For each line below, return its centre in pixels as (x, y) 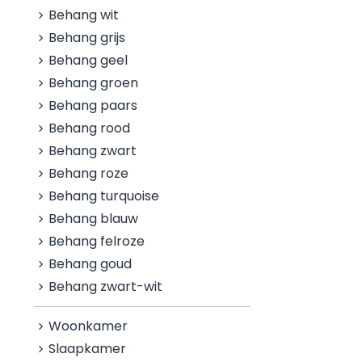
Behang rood (90, 128)
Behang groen (94, 83)
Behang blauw (94, 219)
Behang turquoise (104, 196)
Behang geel (88, 60)
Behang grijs (87, 38)
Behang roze (89, 173)
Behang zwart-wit (106, 286)
